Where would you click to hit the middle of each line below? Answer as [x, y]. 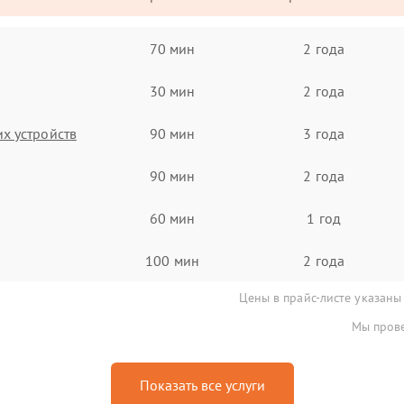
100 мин [172, 260]
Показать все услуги [202, 385]
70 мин [172, 48]
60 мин [172, 218]
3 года [324, 133]
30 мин [172, 91]
